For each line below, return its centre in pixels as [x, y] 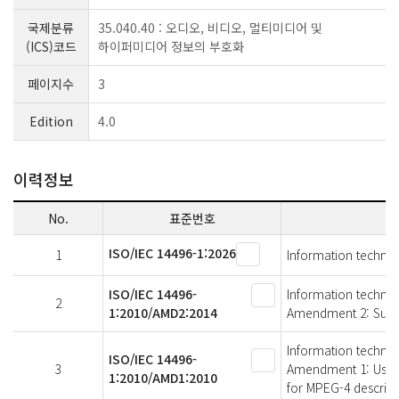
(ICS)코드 [51, 46]
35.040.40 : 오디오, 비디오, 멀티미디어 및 [210, 27]
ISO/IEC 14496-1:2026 [172, 252]
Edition [51, 121]
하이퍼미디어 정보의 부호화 [171, 46]
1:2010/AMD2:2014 [163, 312]
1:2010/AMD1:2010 [163, 377]
